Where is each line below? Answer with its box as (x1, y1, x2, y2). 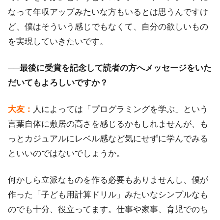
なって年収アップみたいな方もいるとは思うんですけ (8, 6, 208, 17)
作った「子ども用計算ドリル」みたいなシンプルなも (8, 189, 208, 199)
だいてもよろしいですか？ (8, 77, 108, 87)
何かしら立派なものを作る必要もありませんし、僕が (8, 174, 208, 185)
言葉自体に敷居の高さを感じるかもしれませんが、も (8, 118, 208, 129)
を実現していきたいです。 (8, 36, 108, 46)
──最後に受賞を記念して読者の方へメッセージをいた (8, 62, 212, 73)
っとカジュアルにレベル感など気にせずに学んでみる (8, 133, 208, 143)
